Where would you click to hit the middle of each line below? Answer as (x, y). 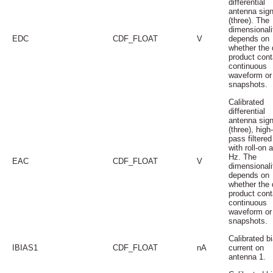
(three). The (249, 20)
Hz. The (242, 157)
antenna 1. (247, 257)
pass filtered (250, 138)
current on (246, 247)
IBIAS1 (25, 247)
